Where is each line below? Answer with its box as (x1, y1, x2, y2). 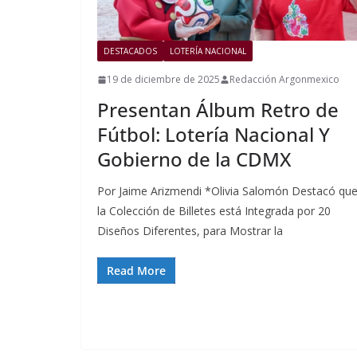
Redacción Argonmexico (229, 73, 339, 87)
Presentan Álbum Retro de (97, 96, 339, 124)
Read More (107, 263, 166, 279)
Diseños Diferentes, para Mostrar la (97, 223, 283, 239)
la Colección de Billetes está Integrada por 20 (97, 203, 331, 219)
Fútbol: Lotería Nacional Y (97, 121, 330, 148)
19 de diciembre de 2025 (107, 73, 220, 87)
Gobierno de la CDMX (97, 146, 291, 173)
